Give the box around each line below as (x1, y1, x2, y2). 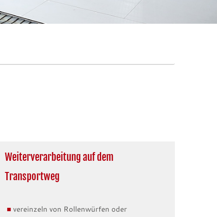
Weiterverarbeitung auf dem (5, 151, 114, 164)
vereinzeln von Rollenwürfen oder (13, 204, 127, 214)
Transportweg (5, 170, 60, 183)
